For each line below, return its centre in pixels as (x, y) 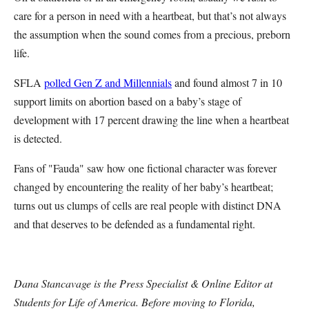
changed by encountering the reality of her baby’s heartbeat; (143, 186)
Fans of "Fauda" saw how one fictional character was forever (145, 168)
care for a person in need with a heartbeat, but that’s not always (150, 15)
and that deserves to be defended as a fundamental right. (138, 223)
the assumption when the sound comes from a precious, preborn (152, 34)
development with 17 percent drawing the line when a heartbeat (151, 119)
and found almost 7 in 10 (227, 82)
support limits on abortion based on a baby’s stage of (128, 101)
